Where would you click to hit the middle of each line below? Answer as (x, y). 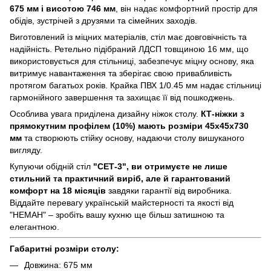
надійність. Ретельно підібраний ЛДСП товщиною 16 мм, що (129, 49)
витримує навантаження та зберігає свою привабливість (121, 73)
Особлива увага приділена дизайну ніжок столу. (105, 114)
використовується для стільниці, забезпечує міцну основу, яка (132, 61)
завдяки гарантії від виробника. (169, 191)
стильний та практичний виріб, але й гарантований (120, 179)
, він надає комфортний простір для (187, 9)
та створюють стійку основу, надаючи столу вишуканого (133, 138)
